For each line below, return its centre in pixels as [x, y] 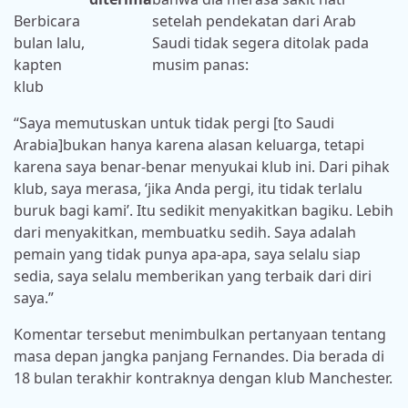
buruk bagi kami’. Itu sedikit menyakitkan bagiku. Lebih [204, 211]
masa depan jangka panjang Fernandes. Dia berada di [199, 357]
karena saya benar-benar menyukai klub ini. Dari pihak [202, 167]
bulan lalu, [49, 43]
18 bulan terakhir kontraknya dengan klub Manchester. [203, 378]
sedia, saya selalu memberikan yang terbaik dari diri [193, 276]
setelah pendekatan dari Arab [255, 21]
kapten [38, 65]
